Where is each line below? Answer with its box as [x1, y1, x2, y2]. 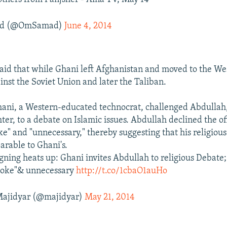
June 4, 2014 [64, 21, 112, 31]
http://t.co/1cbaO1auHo [76, 166, 168, 176]
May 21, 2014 [85, 192, 135, 202]
